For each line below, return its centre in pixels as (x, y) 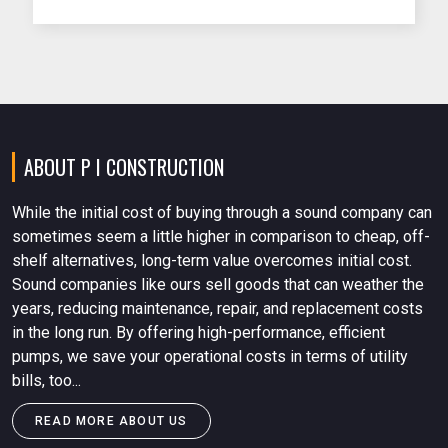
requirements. (111, 92)
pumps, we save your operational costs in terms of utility (210, 357)
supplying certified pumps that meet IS (199, 44)
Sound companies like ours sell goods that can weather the (218, 285)
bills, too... (46, 381)
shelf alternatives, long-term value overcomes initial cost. (212, 261)
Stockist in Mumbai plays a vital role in (197, 20)
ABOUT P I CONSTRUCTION (124, 167)
